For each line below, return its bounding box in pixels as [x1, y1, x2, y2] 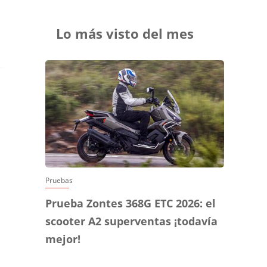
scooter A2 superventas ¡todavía [45, 214, 218, 229]
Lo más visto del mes [56, 24, 194, 43]
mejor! [45, 232, 80, 247]
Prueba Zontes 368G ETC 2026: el [45, 196, 216, 211]
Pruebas [45, 175, 73, 186]
